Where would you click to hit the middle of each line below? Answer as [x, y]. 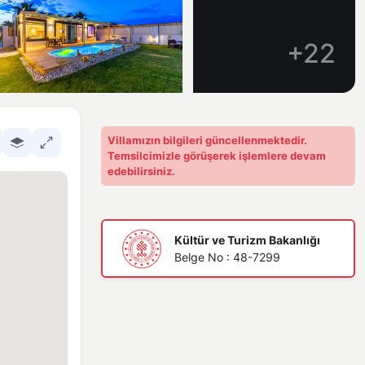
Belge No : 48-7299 [227, 257]
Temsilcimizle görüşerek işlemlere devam [217, 156]
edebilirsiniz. [141, 171]
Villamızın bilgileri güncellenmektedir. [207, 140]
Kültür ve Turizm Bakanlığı [247, 240]
